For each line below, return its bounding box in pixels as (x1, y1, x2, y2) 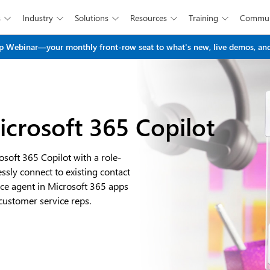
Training (193, 12, 218, 24)
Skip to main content (93, 19, 177, 31)
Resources (135, 12, 167, 24)
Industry (25, 12, 53, 24)
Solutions (79, 12, 108, 24)
